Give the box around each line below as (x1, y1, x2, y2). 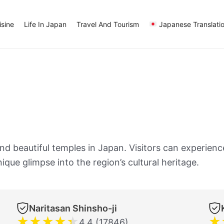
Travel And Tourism (76, 19, 139, 28)
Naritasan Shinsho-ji (29, 202, 117, 213)
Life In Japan (23, 19, 66, 28)
